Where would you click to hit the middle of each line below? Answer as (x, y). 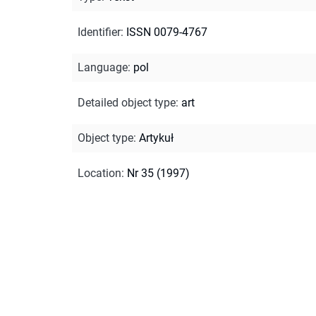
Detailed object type (127, 102)
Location (99, 173)
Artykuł (156, 138)
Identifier (99, 32)
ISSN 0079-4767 (167, 32)
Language (103, 67)
